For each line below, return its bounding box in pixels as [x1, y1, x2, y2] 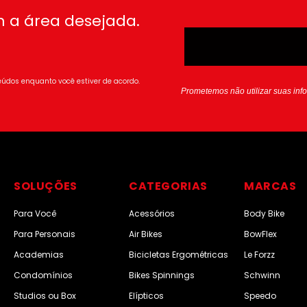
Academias [14, 248, 64, 260]
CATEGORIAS [129, 177, 208, 194]
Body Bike [244, 207, 284, 219]
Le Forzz [244, 248, 275, 260]
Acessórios [129, 207, 175, 219]
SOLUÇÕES [14, 177, 77, 194]
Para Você [14, 207, 56, 219]
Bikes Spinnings [129, 269, 195, 281]
